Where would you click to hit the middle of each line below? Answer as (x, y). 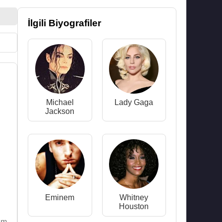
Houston (134, 206)
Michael (60, 102)
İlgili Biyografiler (64, 23)
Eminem (60, 197)
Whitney (134, 197)
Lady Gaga (134, 102)
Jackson (60, 111)
